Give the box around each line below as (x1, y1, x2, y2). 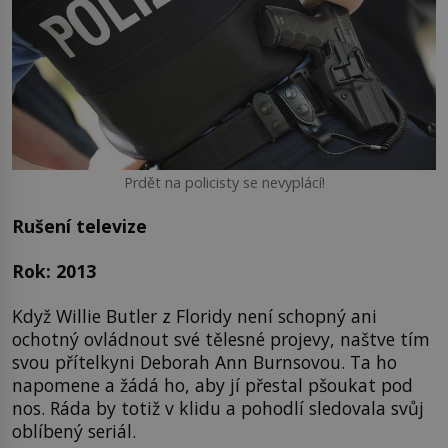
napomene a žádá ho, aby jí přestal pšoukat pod (12, 373, 413, 398)
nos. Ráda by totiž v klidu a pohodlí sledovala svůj (12, 396, 424, 421)
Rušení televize (12, 213, 147, 238)
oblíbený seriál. (12, 419, 136, 444)
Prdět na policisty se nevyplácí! (123, 173, 325, 193)
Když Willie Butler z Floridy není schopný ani (12, 304, 377, 329)
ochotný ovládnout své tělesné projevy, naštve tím (12, 327, 430, 352)
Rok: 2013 (12, 258, 96, 283)
